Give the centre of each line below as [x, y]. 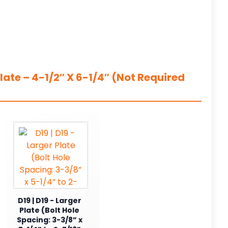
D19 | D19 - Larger [49, 200]
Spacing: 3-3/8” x [49, 220]
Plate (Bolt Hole [49, 210]
